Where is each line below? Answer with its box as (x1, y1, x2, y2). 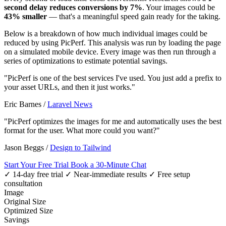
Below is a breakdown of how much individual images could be (4, 29, 207, 38)
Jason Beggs (4, 143, 46, 152)
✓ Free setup (149, 169, 190, 179)
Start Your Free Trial (4, 160, 71, 169)
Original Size (4, 197, 46, 206)
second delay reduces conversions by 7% (4, 3, 142, 12)
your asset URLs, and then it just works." (4, 82, 135, 91)
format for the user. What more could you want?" (4, 126, 160, 135)
